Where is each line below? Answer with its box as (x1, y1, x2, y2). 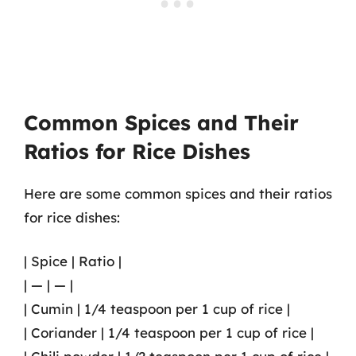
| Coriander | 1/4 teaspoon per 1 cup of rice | (24, 324, 314, 341)
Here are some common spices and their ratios (24, 184, 332, 202)
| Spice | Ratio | (24, 253, 122, 269)
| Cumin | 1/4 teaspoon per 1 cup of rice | (24, 300, 290, 317)
